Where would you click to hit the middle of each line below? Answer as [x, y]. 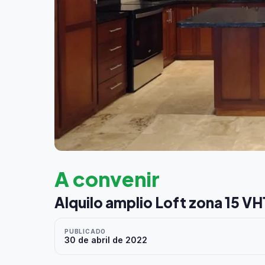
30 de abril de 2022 [106, 240]
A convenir [107, 179]
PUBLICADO [85, 231]
